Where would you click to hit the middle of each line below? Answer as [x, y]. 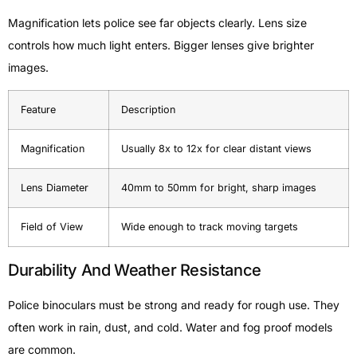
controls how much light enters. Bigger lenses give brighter [161, 45]
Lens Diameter [55, 187]
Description [148, 109]
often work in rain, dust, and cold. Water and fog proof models [170, 327]
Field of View [52, 226]
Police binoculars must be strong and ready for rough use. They [174, 304]
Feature [38, 109]
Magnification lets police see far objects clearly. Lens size [157, 22]
